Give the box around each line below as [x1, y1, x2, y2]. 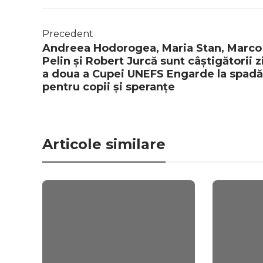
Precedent [42, 28, 93, 40]
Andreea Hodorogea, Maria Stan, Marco [42, 42, 262, 55]
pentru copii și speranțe [42, 80, 175, 94]
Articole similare [42, 136, 166, 153]
